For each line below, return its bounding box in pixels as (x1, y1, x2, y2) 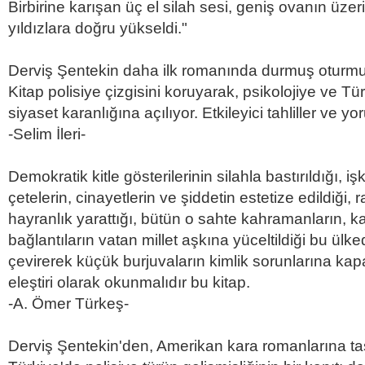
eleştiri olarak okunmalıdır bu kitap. (8, 274, 250, 291)
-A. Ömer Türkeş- (8, 295, 129, 312)
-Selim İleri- (8, 125, 86, 143)
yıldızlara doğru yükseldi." (8, 20, 187, 37)
